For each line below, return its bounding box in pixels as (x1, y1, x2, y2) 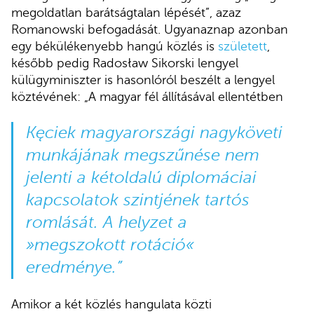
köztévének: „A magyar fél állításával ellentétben (11, 90, 283, 104)
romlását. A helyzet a (25, 213, 187, 233)
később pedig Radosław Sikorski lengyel (11, 56, 238, 71)
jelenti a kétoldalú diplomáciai (25, 168, 257, 188)
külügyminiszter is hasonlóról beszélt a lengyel (11, 73, 275, 88)
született (218, 39, 267, 54)
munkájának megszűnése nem (25, 146, 259, 165)
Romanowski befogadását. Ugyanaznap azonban (11, 22, 288, 37)
